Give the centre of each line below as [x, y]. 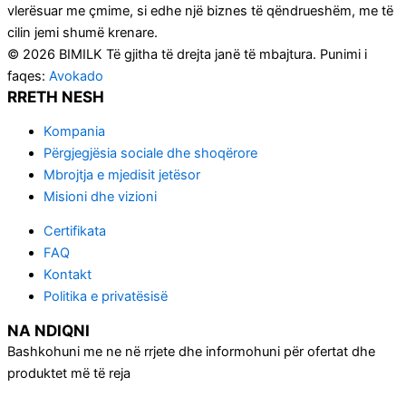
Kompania [74, 131]
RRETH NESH [56, 97]
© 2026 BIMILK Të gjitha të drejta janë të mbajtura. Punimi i [187, 55]
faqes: [28, 77]
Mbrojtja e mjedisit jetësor [122, 174]
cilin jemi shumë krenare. [82, 33]
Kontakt [68, 275]
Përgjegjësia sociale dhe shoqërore [150, 153]
